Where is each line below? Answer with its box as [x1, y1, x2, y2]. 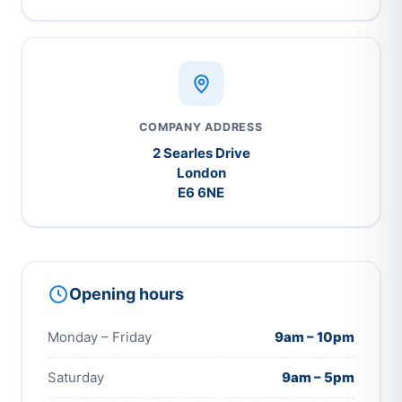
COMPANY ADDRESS [139, 120, 263, 135]
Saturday [48, 369, 104, 387]
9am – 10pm [275, 328, 354, 346]
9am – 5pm [282, 369, 354, 387]
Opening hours [69, 284, 184, 304]
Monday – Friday [48, 328, 152, 346]
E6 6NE [178, 184, 224, 202]
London [176, 164, 226, 182]
